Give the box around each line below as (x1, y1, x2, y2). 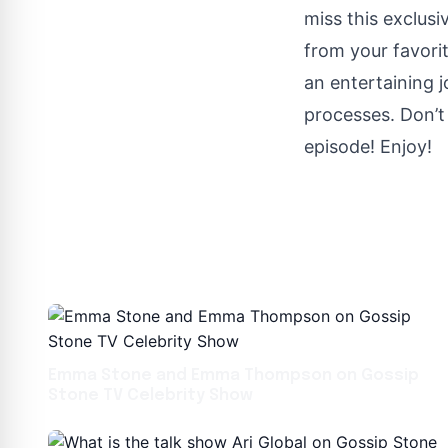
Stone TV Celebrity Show (48, 387, 253, 404)
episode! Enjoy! (304, 136, 432, 157)
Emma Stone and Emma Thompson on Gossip (48, 367, 419, 384)
